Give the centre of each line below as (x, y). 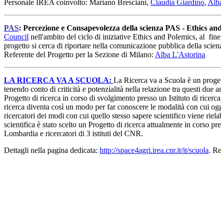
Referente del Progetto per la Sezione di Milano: (79, 54)
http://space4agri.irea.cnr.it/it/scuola (154, 150)
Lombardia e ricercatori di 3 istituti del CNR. (74, 133)
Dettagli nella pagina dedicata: (52, 150)
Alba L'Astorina (180, 54)
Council (16, 37)
